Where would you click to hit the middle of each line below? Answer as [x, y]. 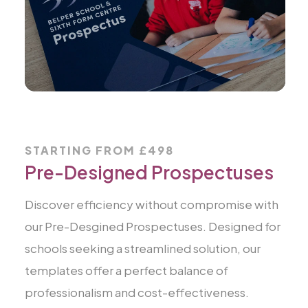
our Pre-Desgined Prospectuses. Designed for [152, 226]
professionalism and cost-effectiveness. [136, 292]
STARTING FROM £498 [99, 150]
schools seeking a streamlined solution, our [142, 248]
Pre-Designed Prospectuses [149, 172]
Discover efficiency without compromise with [151, 204]
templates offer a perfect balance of [126, 270]
